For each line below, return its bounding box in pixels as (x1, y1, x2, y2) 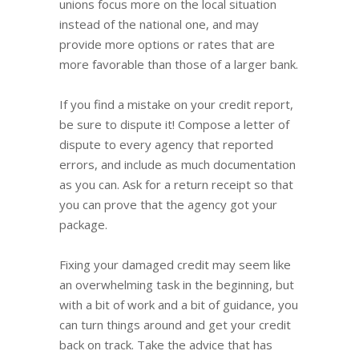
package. (59, 216, 107, 232)
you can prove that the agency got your (59, 196, 277, 212)
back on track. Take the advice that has (59, 336, 272, 353)
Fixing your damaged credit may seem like (59, 256, 291, 272)
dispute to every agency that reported (59, 135, 273, 152)
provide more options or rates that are (59, 35, 275, 52)
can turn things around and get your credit (59, 316, 291, 333)
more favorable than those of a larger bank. (59, 55, 298, 72)
